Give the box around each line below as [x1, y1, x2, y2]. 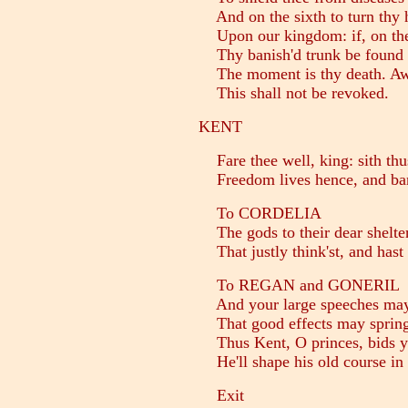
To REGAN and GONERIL [199, 276, 400, 295]
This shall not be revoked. [199, 84, 389, 103]
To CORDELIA [199, 204, 321, 223]
